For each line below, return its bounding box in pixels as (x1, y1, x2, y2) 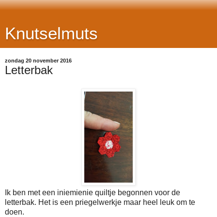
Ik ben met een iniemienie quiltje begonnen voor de (5, 188, 180, 197)
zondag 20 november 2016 (5, 58, 72, 63)
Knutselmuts (5, 24, 98, 43)
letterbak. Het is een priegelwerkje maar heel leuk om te (5, 198, 195, 206)
